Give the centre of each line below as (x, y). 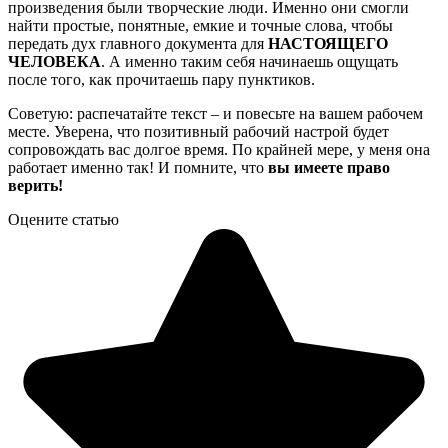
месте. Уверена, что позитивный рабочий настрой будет (198, 131)
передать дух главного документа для (138, 43)
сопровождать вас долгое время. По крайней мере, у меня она (219, 149)
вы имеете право (329, 167)
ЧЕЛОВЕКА (54, 61)
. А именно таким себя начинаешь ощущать (249, 61)
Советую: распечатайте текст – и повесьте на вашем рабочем (215, 113)
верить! (35, 185)
